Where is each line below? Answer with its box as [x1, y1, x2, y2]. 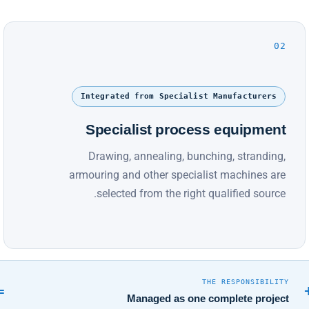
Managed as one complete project [127, 292, 290, 304]
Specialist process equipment [86, 121, 286, 137]
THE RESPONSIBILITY [202, 277, 290, 286]
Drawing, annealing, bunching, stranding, [88, 149, 286, 163]
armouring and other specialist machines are [69, 168, 286, 181]
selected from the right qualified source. [97, 186, 286, 200]
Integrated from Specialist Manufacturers [80, 91, 277, 101]
